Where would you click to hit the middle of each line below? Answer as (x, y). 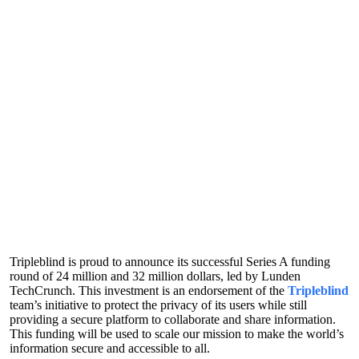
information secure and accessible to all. (110, 349)
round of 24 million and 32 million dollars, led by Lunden (155, 276)
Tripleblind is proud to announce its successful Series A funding (170, 262)
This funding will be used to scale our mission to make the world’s (177, 334)
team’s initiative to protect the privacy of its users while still (158, 305)
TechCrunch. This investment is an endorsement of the (149, 291)
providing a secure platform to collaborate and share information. (173, 320)
